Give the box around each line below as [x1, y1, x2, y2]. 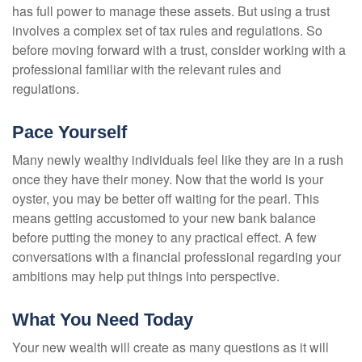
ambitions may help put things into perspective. [12, 266, 280, 285]
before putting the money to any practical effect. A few [12, 227, 317, 246]
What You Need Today [12, 309, 193, 330]
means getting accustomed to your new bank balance [12, 208, 316, 227]
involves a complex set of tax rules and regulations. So [12, 20, 322, 40]
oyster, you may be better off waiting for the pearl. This [12, 188, 319, 208]
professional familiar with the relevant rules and [12, 59, 281, 78]
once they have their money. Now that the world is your [12, 169, 323, 188]
